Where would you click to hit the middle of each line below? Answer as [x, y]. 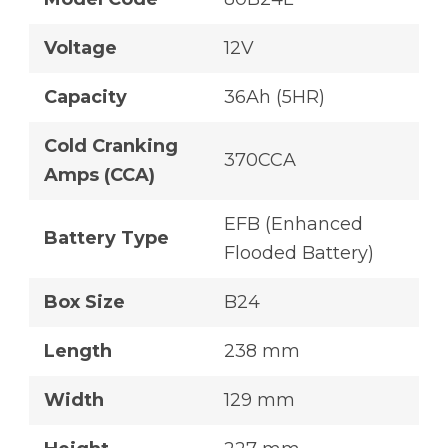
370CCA [260, 160]
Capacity [85, 97]
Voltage [80, 48]
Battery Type [106, 238]
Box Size [84, 302]
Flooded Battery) [299, 253]
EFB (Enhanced [293, 224]
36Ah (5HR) [274, 97]
